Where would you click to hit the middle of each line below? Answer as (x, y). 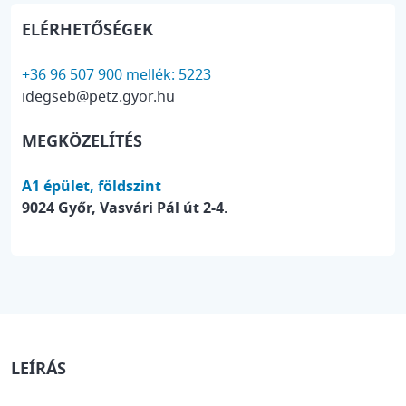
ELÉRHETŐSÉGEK (87, 30)
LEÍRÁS (39, 369)
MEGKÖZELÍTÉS (82, 141)
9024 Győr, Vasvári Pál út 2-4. (125, 208)
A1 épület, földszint (92, 187)
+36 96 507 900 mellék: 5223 (116, 75)
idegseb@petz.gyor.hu (98, 97)
